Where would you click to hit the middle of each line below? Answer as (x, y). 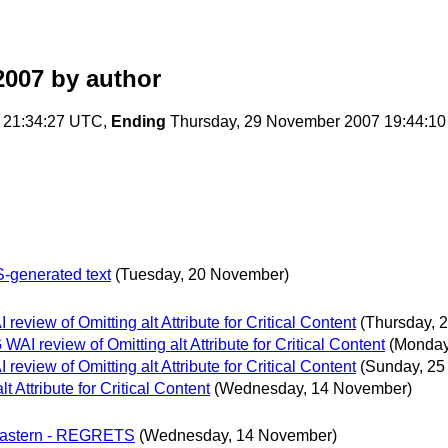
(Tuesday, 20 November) (202, 275)
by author (102, 79)
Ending (138, 122)
